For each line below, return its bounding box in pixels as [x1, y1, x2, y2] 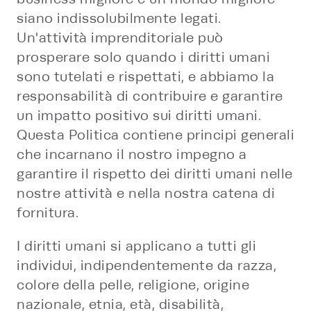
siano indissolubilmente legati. [17, 10, 221, 26]
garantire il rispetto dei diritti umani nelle [17, 166, 293, 182]
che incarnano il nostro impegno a [17, 146, 247, 162]
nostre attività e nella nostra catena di [17, 185, 275, 201]
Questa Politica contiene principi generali [17, 127, 294, 143]
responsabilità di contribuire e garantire [17, 88, 283, 104]
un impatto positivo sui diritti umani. [17, 108, 261, 124]
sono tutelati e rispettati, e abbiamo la [17, 69, 274, 85]
